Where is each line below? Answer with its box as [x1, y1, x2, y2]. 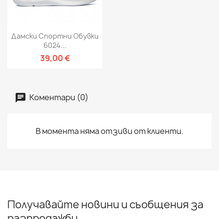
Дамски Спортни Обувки [11, 31, 99, 41]
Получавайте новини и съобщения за [7, 197, 203, 212]
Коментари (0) [28, 91, 88, 103]
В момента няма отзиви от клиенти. [36, 126, 183, 137]
